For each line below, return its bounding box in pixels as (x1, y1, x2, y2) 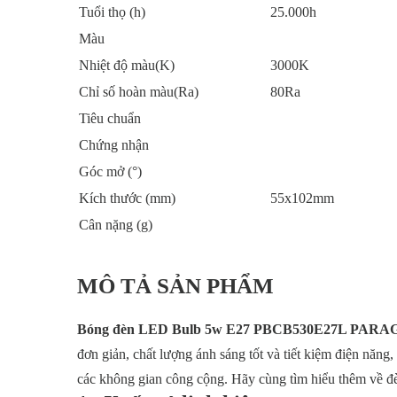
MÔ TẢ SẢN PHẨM (77, 274, 274, 298)
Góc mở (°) (79, 164, 142, 179)
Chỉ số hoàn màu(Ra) (79, 84, 198, 99)
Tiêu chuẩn (79, 111, 141, 126)
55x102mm (270, 191, 334, 206)
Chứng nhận (79, 137, 149, 152)
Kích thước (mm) (79, 191, 175, 206)
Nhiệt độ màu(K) (79, 58, 175, 73)
